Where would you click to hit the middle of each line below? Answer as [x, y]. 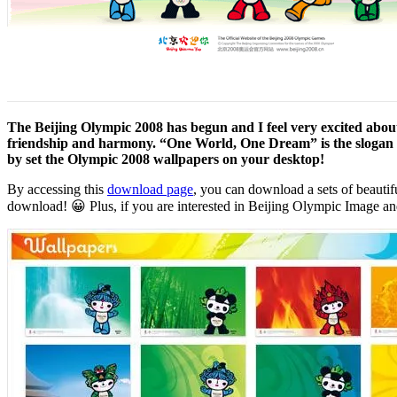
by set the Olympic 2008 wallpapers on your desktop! [166, 159]
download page [150, 189]
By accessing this [57, 189]
